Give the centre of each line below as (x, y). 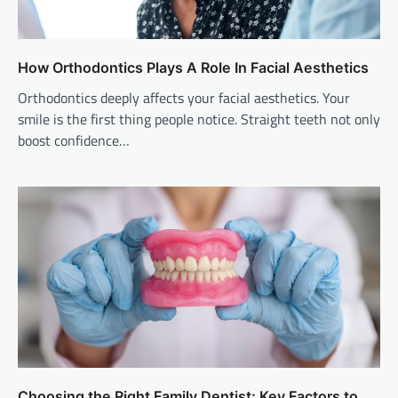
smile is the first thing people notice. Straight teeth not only (199, 119)
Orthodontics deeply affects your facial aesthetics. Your (184, 98)
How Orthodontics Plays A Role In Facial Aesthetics (193, 68)
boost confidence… (74, 141)
